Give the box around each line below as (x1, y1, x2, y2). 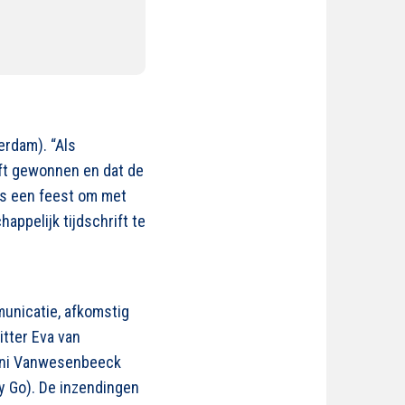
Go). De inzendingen (5, 378, 139, 397)
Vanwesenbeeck (14, 353, 121, 372)
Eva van (32, 327, 80, 346)
